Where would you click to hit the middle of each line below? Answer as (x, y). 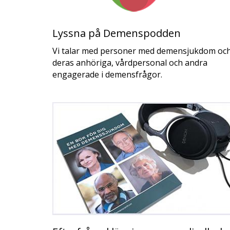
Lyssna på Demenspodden (117, 33)
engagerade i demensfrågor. (107, 74)
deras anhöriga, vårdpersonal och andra (130, 63)
